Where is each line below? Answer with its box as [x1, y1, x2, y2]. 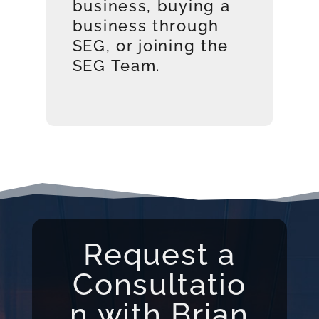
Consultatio [73, 266, 246, 302]
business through [72, 16, 219, 35]
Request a [83, 236, 236, 272]
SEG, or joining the [72, 36, 229, 55]
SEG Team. [72, 56, 166, 75]
